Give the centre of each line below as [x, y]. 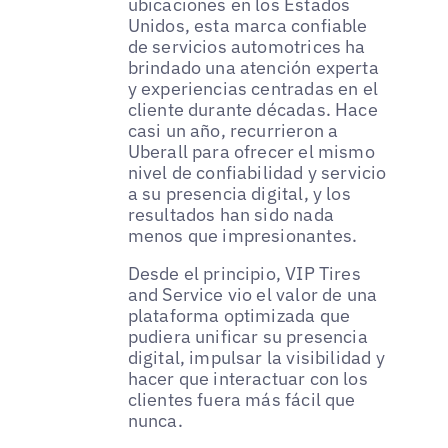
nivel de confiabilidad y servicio [257, 172]
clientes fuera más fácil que [241, 399]
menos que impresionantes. [242, 235]
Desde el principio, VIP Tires [244, 273]
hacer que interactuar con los [247, 378]
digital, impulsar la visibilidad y [256, 357]
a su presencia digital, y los [239, 193]
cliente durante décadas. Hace [252, 109]
